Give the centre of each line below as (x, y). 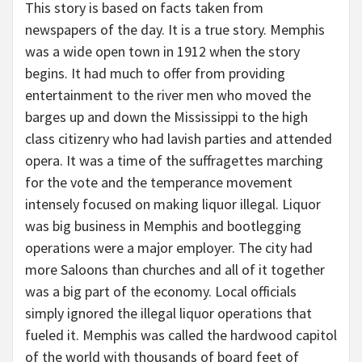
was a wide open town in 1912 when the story (162, 51)
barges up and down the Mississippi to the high (166, 117)
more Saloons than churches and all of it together (175, 269)
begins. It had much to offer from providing (155, 73)
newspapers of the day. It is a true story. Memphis (175, 29)
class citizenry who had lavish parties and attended (179, 139)
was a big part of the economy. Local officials (161, 291)
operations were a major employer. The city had (169, 248)
